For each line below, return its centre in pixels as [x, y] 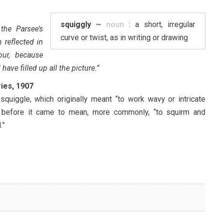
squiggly [76, 24]
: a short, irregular [160, 24]
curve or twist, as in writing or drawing [124, 37]
